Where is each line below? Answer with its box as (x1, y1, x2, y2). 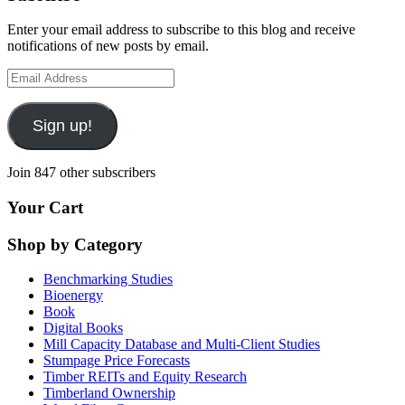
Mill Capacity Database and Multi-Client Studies (43, 336, 320, 353)
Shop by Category (7, 234, 143, 254)
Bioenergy (43, 287, 103, 304)
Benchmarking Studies (43, 271, 173, 287)
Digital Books (43, 320, 123, 336)
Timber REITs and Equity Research (43, 369, 247, 385)
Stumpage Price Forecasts (43, 353, 190, 369)
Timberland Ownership (43, 385, 175, 401)
